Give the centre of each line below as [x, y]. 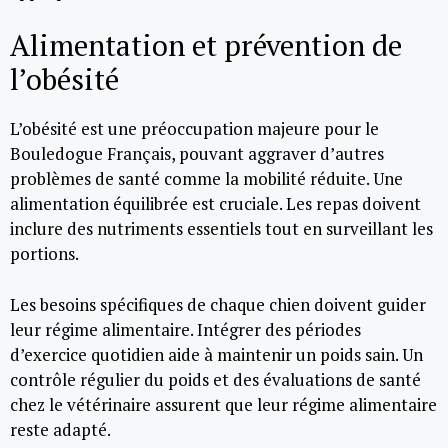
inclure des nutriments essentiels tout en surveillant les [221, 228]
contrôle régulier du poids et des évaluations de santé [215, 379]
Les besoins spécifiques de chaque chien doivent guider [218, 304]
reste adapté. [60, 429]
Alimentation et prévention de [206, 45]
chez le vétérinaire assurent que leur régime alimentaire [223, 404]
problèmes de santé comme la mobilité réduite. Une [206, 178]
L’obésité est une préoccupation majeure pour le [194, 128]
